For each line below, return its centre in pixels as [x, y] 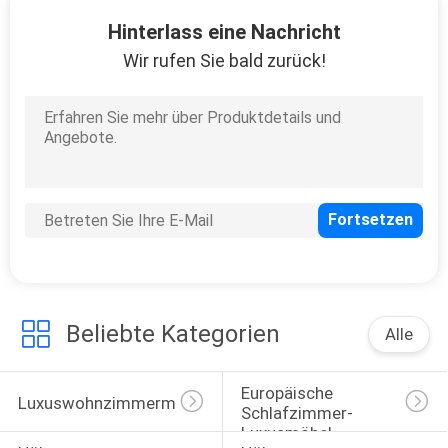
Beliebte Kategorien [172, 334]
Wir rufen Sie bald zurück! [224, 60]
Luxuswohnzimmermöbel [112, 402]
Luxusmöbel [286, 432]
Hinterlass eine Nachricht [224, 31]
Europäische [288, 392]
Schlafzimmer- [296, 412]
